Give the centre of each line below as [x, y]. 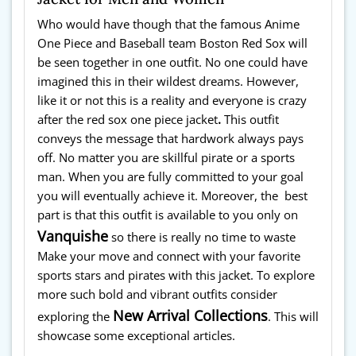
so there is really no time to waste [202, 238]
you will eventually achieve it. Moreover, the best [172, 196]
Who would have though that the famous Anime [168, 25]
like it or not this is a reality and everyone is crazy [172, 101]
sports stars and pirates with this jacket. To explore [176, 276]
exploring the [75, 317]
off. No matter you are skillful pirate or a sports [166, 158]
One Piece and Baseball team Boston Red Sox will [172, 44]
